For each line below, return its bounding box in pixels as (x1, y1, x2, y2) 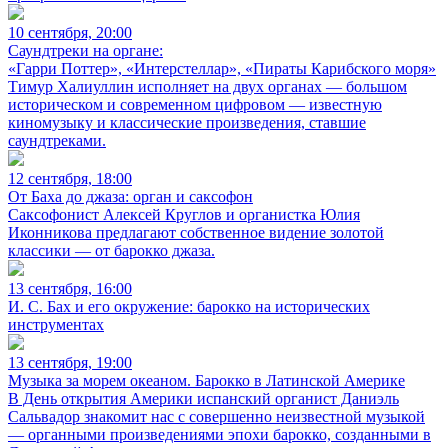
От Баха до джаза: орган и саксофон (8, 188, 253, 205)
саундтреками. (8, 132, 106, 149)
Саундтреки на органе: (8, 42, 163, 59)
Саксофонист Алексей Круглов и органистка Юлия (8, 206, 360, 223)
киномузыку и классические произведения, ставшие (8, 114, 366, 131)
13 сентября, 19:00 (8, 354, 132, 371)
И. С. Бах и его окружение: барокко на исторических (8, 298, 370, 315)
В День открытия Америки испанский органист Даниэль (8, 390, 399, 407)
